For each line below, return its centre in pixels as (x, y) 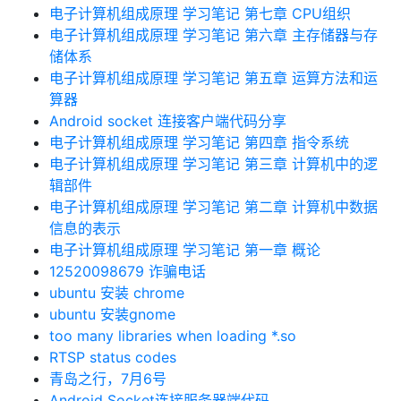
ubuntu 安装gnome (112, 314)
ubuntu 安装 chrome (117, 293)
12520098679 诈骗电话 (128, 271)
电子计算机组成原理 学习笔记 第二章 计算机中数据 (213, 207)
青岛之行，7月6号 (108, 379)
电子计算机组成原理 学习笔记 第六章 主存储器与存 (213, 35)
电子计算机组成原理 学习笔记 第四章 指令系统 (199, 142)
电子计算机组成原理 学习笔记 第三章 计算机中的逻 (213, 164)
